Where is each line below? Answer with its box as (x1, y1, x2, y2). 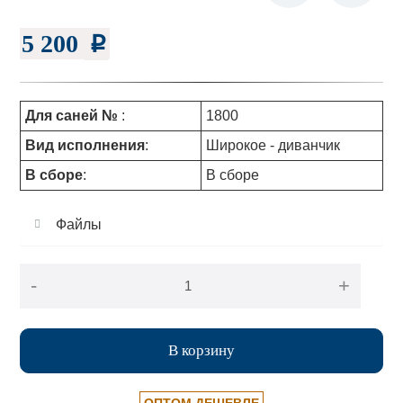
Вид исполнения (25, 137, 145, 153)
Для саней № (25, 107, 121, 123)
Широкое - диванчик (206, 137, 340, 153)
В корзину (168, 341, 235, 359)
